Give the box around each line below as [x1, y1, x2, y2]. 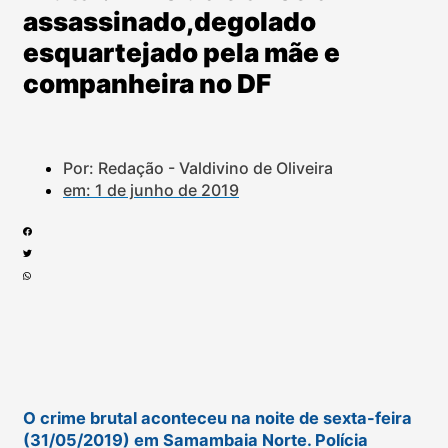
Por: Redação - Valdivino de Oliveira [63, 157, 333, 178]
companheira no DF [23, 68, 271, 100]
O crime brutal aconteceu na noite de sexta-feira [23, 408, 412, 429]
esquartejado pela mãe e [23, 37, 340, 69]
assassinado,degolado [23, 6, 316, 38]
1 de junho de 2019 [95, 179, 239, 200]
